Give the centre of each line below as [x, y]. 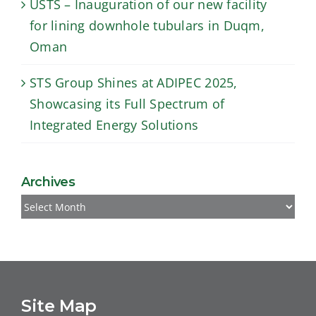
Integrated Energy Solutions [114, 125]
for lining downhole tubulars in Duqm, [147, 26]
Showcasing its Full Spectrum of [127, 104]
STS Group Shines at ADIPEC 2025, [134, 83]
